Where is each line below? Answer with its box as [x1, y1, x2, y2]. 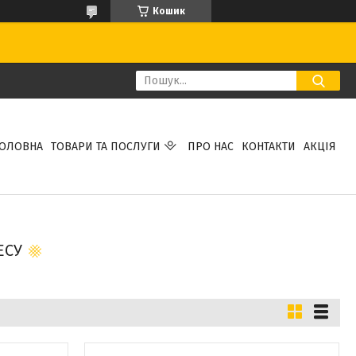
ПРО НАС [187, 139, 234, 153]
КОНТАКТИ [241, 139, 296, 153]
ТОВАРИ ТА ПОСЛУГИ [50, 139, 161, 153]
